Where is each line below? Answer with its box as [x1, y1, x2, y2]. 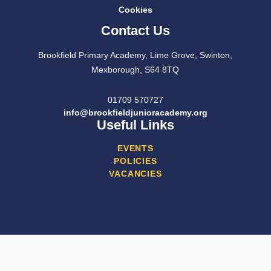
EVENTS [117, 143, 154, 154]
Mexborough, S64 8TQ [91, 65, 180, 75]
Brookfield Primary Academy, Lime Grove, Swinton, [38, 50, 233, 60]
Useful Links [96, 117, 174, 133]
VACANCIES [109, 169, 162, 179]
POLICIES [114, 156, 157, 166]
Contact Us [100, 23, 170, 39]
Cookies [118, 5, 152, 15]
